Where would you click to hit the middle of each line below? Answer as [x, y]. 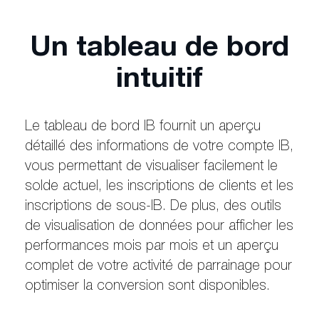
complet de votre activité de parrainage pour [158, 267]
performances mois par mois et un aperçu [152, 247]
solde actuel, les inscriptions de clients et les [159, 188]
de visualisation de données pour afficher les [159, 228]
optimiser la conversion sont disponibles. [147, 287]
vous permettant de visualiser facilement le [151, 168]
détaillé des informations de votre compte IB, [159, 148]
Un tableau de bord [159, 49]
